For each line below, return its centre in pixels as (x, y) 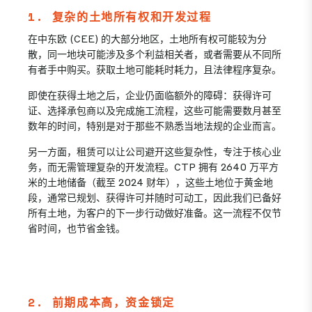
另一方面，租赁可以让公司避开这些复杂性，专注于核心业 (155, 151)
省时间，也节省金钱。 (79, 228)
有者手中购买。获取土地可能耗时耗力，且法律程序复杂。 (156, 69)
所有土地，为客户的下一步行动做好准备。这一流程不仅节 (155, 212)
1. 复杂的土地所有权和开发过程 (120, 17)
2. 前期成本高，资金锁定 (101, 302)
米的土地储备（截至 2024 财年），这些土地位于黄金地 (150, 182)
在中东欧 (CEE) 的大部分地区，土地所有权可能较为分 (147, 38)
